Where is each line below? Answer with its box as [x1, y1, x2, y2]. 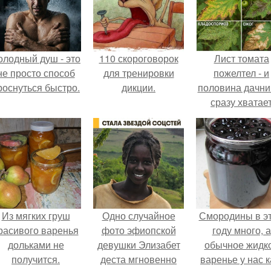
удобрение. [216, 109, 267, 123]
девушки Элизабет [97, 238, 180, 252]
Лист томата [214, 51, 269, 65]
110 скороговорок [99, 51, 178, 65]
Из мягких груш [1, 209, 70, 223]
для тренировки [103, 66, 174, 80]
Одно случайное [102, 209, 175, 223]
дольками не [7, 238, 64, 252]
